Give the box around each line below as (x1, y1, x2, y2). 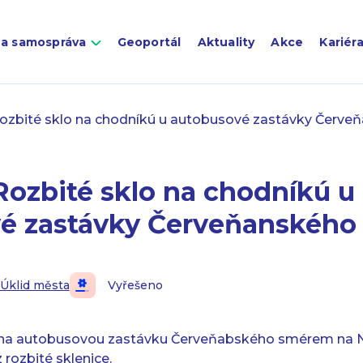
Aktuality (197, 35, 255, 49)
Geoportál (117, 35, 181, 49)
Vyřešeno (107, 278, 163, 293)
